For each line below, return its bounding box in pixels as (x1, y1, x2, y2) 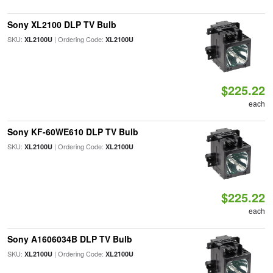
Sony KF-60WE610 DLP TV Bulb (7, 125, 138, 138)
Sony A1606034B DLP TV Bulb (7, 232, 132, 245)
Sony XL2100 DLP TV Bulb (7, 18, 116, 30)
